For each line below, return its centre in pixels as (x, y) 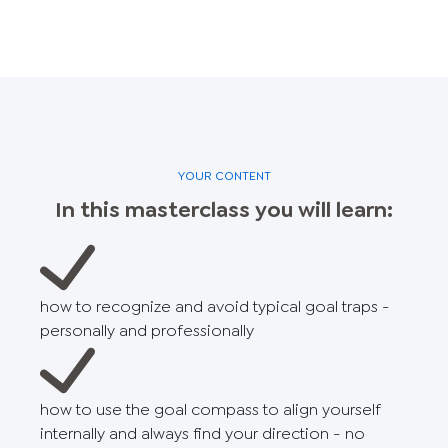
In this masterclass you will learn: (224, 209)
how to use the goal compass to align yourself (210, 409)
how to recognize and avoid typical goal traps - (215, 306)
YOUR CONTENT (224, 175)
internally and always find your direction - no (202, 433)
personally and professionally (147, 330)
